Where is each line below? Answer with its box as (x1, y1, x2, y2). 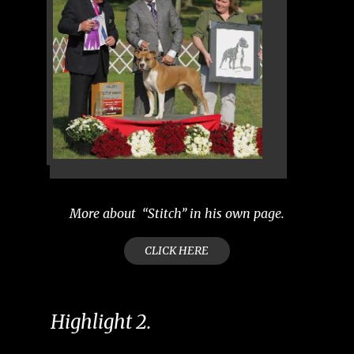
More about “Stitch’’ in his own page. (70, 205, 284, 221)
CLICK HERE (145, 243, 209, 258)
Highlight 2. (51, 310, 151, 334)
